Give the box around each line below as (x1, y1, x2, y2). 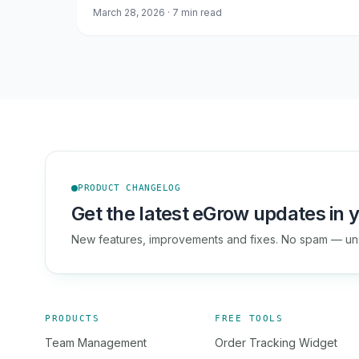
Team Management (45, 336, 147, 349)
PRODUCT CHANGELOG (78, 183, 181, 193)
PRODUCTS (45, 313, 100, 324)
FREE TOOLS (215, 313, 284, 324)
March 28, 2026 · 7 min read (93, 6, 222, 18)
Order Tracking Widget (215, 336, 337, 349)
